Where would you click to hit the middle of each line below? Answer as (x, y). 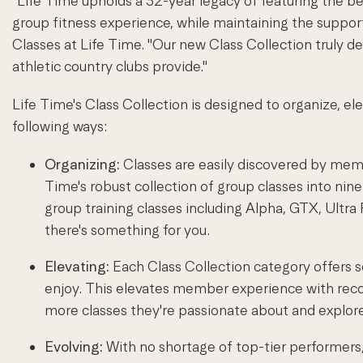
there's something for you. (127, 230)
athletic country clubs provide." (110, 66)
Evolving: (74, 347)
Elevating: (77, 267)
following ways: (60, 126)
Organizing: (84, 164)
